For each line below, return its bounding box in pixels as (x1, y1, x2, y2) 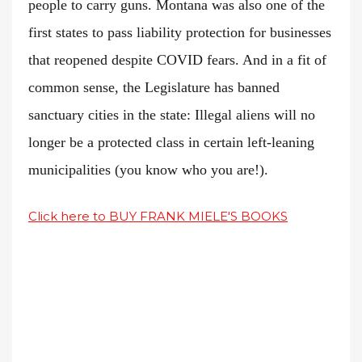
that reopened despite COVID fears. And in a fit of (28, 52, 326, 69)
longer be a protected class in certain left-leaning (28, 134, 314, 151)
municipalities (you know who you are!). (28, 162, 268, 179)
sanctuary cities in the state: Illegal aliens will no (28, 107, 315, 124)
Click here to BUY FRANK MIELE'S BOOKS (28, 208, 288, 225)
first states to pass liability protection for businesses (28, 24, 331, 41)
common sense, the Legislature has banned (28, 79, 280, 96)
